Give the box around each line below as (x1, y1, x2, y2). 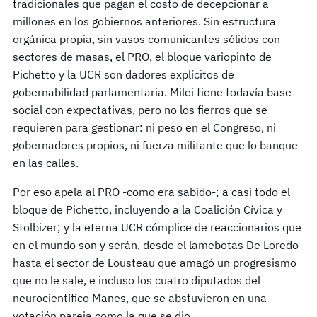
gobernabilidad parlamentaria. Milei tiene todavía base (13, 84, 292, 99)
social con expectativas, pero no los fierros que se (13, 102, 267, 117)
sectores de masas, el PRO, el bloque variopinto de (13, 49, 272, 64)
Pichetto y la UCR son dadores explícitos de (13, 67, 234, 81)
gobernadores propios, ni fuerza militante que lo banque (13, 137, 298, 152)
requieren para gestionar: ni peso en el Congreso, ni (13, 120, 276, 134)
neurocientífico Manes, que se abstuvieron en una (13, 290, 267, 305)
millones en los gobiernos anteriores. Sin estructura (13, 13, 276, 28)
